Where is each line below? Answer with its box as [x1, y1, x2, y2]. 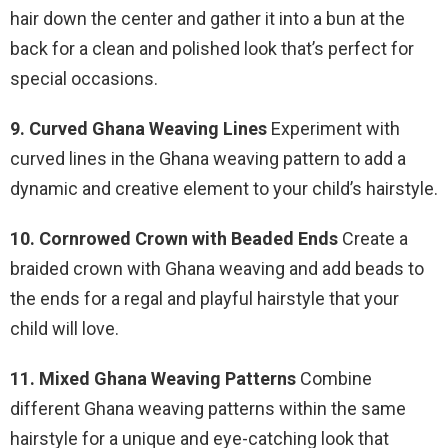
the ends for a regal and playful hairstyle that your [10, 288, 399, 310]
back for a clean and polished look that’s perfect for [10, 38, 414, 60]
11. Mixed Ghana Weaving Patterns [10, 368, 296, 390]
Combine [296, 368, 372, 390]
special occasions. [10, 68, 158, 90]
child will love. [10, 318, 119, 340]
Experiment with [267, 118, 400, 140]
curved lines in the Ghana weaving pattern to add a [10, 148, 406, 170]
